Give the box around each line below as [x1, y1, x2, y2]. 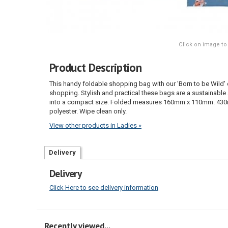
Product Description [49, 60, 142, 75]
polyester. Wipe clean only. [49, 107, 127, 115]
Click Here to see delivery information [49, 184, 158, 192]
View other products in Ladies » [49, 122, 141, 130]
